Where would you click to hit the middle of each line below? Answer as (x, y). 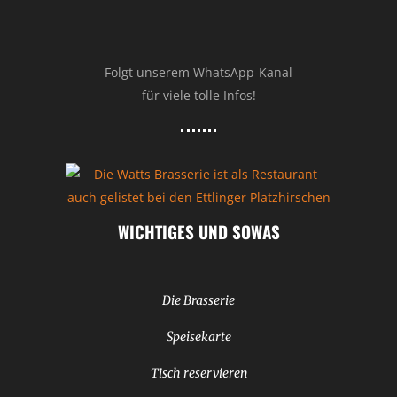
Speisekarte (198, 337)
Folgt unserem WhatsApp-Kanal (198, 73)
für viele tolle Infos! (198, 96)
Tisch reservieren (198, 374)
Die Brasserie (198, 301)
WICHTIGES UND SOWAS (198, 232)
